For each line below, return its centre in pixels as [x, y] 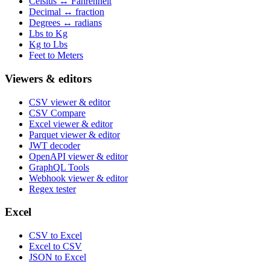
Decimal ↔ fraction [67, 12]
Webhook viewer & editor [78, 178]
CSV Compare [57, 113]
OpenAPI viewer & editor [78, 156]
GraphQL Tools [59, 167]
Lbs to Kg [48, 34]
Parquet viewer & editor [74, 134]
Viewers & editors [48, 78]
